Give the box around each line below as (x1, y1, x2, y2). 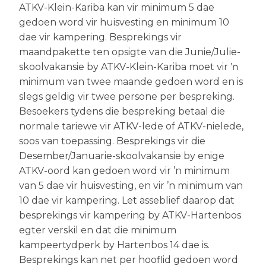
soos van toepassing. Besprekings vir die (19, 135, 205, 147)
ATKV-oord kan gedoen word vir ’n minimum (19, 165, 230, 176)
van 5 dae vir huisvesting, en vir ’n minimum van (19, 180, 243, 191)
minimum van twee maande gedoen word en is (19, 76, 243, 87)
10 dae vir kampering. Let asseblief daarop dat (19, 195, 235, 206)
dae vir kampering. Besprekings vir (19, 31, 182, 43)
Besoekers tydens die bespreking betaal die (19, 106, 225, 117)
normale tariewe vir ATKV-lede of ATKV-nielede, (19, 121, 243, 132)
